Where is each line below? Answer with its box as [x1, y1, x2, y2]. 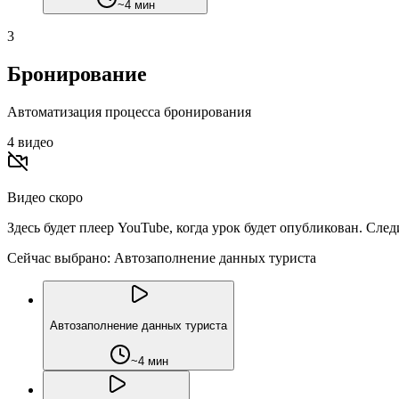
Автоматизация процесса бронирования [7, 103, 251, 119]
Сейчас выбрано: [7, 249, 110, 265]
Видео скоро [7, 189, 83, 205]
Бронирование [7, 61, 147, 85]
